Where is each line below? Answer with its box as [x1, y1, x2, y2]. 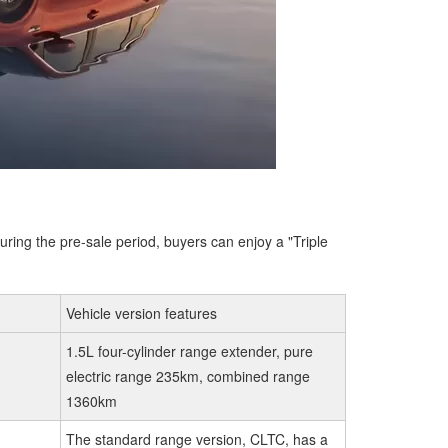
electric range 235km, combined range [66, 366, 310, 386]
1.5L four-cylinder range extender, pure [66, 341, 313, 361]
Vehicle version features [66, 303, 217, 323]
